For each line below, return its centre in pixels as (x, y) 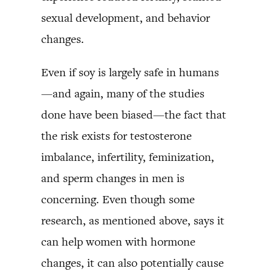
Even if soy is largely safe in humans (130, 72)
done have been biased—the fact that (134, 114)
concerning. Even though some (118, 199)
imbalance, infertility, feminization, (128, 157)
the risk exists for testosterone (116, 135)
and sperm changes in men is (113, 178)
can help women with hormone (118, 241)
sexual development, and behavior (126, 18)
